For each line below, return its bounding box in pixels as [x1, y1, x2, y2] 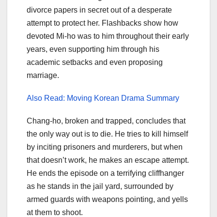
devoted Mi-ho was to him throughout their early [27, 32, 189, 41]
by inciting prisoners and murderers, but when [27, 143, 183, 152]
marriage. [27, 71, 59, 80]
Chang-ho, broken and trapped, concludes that [27, 117, 186, 125]
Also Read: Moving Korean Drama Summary [27, 94, 179, 103]
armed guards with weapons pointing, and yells [27, 195, 188, 204]
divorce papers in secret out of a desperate [27, 6, 172, 15]
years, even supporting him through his [27, 45, 159, 54]
